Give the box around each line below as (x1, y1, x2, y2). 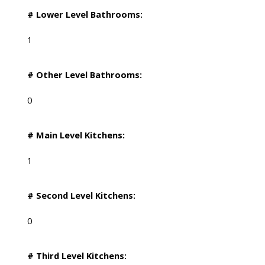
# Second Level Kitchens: (27, 189, 135, 202)
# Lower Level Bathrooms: (27, 8, 143, 21)
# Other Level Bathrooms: (27, 69, 142, 81)
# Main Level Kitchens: (27, 129, 125, 141)
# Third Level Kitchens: (27, 250, 127, 262)
